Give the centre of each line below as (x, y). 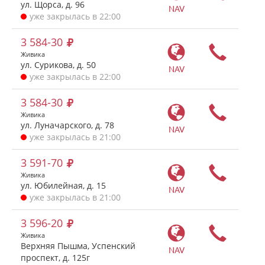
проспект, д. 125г (55, 258)
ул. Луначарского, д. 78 (67, 125)
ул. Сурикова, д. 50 (58, 65)
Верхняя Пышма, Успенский (78, 246)
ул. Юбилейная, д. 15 (63, 185)
